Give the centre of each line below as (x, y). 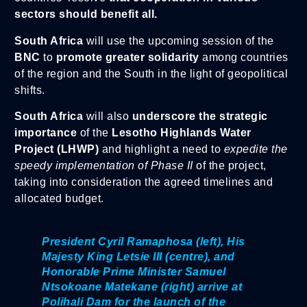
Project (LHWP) (58, 149)
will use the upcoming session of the (180, 40)
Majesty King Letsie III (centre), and (138, 257)
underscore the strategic (200, 116)
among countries (245, 57)
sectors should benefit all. (86, 14)
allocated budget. (59, 199)
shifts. (30, 90)
